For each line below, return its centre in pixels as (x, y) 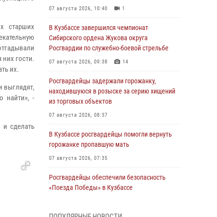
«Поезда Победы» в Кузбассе (91, 187)
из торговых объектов (80, 101)
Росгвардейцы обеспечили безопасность (107, 177)
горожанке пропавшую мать (89, 144)
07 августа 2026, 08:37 (78, 115)
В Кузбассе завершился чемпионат (99, 28)
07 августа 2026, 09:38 (78, 62)
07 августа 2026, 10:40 (78, 8)
